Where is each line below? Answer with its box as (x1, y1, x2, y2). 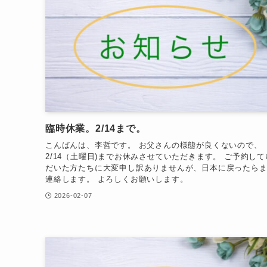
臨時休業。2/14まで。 (45, 123, 146, 133)
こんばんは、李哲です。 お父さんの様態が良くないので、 (45, 141, 262, 150)
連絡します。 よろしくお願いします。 (45, 175, 188, 184)
